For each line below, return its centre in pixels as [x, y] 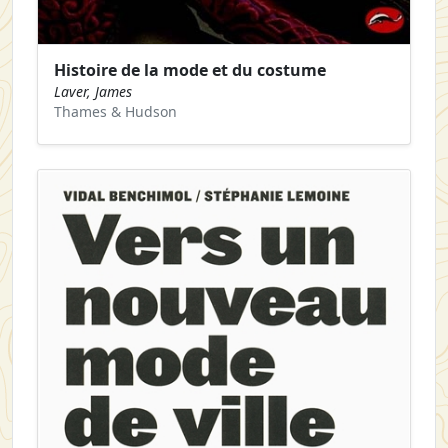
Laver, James [93, 92]
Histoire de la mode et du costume [190, 70]
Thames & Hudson [115, 112]
